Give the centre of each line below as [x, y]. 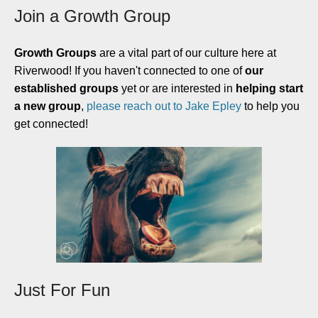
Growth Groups [55, 53]
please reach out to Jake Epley [164, 106]
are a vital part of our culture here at [186, 53]
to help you [270, 106]
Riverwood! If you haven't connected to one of [130, 71]
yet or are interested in [177, 88]
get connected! [51, 124]
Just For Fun [62, 290]
